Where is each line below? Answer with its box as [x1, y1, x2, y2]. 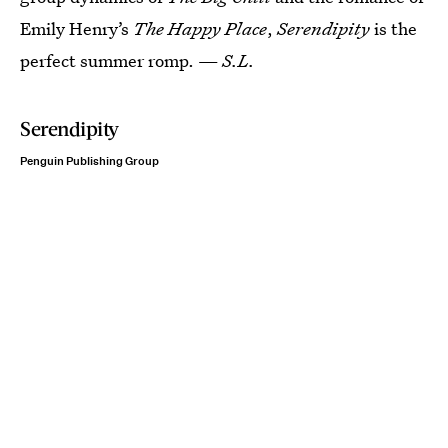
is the [374, 17, 417, 40]
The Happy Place [133, 17, 267, 40]
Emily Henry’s [20, 17, 133, 40]
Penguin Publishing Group [20, 154, 159, 169]
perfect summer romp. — [20, 49, 222, 72]
